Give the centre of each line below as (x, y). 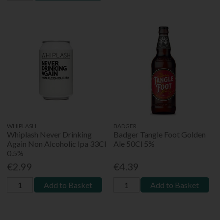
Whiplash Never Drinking (50, 134)
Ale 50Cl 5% (134, 143)
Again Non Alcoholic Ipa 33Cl (57, 143)
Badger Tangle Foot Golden (160, 134)
